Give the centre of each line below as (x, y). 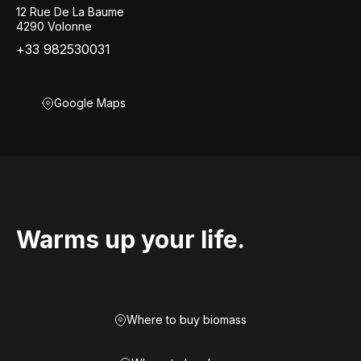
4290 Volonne (54, 26)
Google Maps (90, 103)
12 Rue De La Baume (70, 12)
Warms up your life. (131, 239)
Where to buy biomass (187, 320)
